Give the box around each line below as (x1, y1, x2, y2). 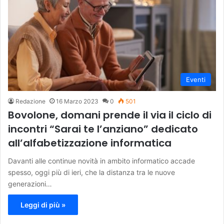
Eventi (186, 75, 205, 84)
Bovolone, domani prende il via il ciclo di (8, 108, 211, 122)
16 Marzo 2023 (56, 97, 98, 105)
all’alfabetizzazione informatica (8, 136, 171, 150)
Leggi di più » (20, 200, 65, 209)
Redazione (15, 97, 45, 105)
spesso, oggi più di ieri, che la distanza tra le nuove (8, 168, 175, 177)
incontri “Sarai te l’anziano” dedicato (8, 122, 198, 136)
